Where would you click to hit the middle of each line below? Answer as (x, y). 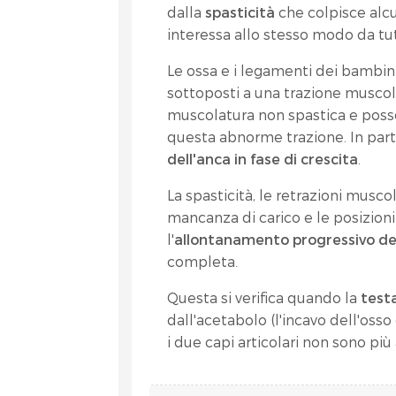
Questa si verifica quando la (263, 297)
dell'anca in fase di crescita (263, 159)
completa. (203, 261)
